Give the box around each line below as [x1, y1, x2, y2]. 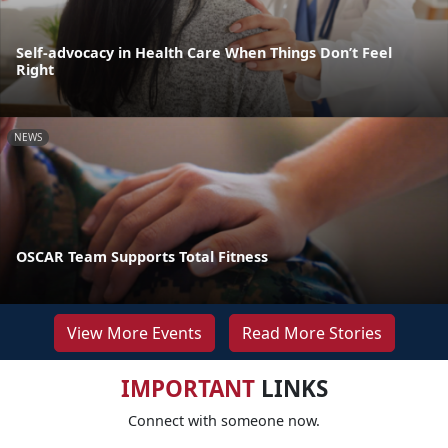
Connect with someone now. [128, 410, 320, 430]
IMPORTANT [120, 372, 255, 404]
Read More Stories [241, 321, 382, 344]
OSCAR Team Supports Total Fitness [16, 246, 268, 266]
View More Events [66, 321, 202, 344]
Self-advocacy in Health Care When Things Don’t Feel [16, 43, 392, 63]
